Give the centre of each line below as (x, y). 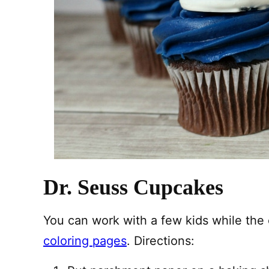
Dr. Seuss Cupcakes (133, 187)
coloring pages (85, 241)
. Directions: (161, 241)
